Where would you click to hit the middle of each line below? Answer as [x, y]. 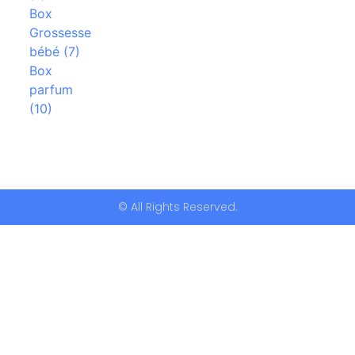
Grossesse [60, 33]
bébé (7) [54, 52]
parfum [51, 90]
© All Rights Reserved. [177, 207]
